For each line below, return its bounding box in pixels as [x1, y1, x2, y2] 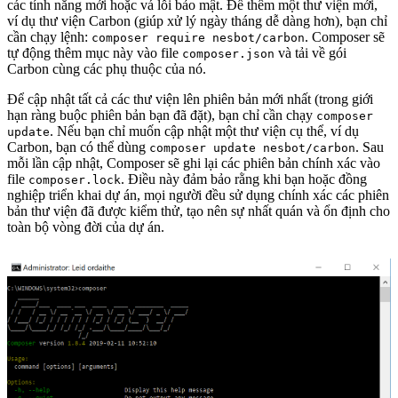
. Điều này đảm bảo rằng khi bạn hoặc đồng [121, 171, 367, 187]
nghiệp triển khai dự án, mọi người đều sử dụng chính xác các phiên [7, 187, 389, 203]
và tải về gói [275, 45, 346, 61]
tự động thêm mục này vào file [7, 45, 182, 61]
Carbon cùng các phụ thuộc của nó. [7, 61, 206, 77]
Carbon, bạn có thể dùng [7, 139, 149, 155]
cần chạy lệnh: [7, 29, 92, 45]
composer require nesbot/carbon [92, 31, 305, 45]
